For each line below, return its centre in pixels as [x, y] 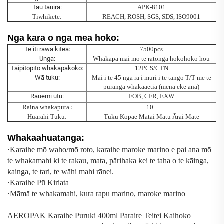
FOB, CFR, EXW [151, 96]
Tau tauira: [47, 7]
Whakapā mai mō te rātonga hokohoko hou [151, 59]
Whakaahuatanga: [46, 138]
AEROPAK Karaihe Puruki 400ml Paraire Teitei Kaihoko [99, 216]
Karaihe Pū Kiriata [39, 183]
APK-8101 [151, 7]
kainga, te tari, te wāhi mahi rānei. [61, 172]
